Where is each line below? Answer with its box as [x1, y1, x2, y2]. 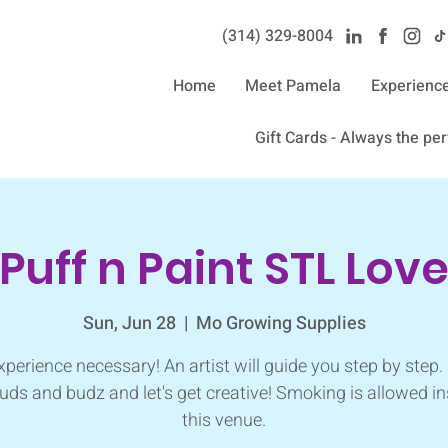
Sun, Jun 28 [82, 309, 176, 337]
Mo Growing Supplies [195, 309, 366, 337]
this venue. [182, 406, 266, 434]
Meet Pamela [245, 74, 342, 98]
